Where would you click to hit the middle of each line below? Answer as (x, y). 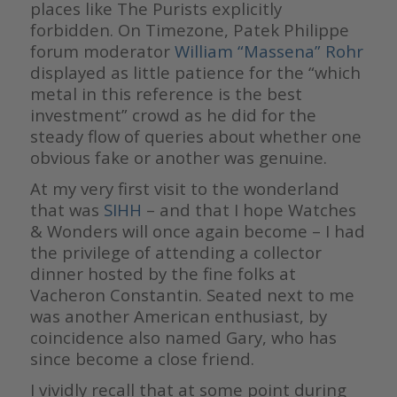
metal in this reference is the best (166, 94)
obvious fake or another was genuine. (178, 158)
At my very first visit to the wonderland (184, 189)
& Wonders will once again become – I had (197, 231)
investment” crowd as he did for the (173, 115)
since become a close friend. (142, 359)
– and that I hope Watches (249, 210)
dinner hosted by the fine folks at (163, 274)
